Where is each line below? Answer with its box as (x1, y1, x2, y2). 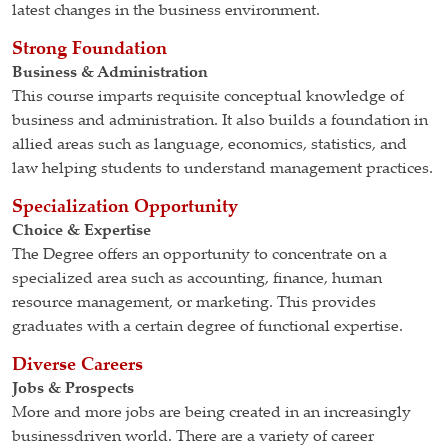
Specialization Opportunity (12, 198, 238, 217)
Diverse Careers (12, 356, 143, 375)
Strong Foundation (12, 40, 167, 59)
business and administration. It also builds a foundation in (12, 112, 428, 130)
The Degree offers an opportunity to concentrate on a (12, 246, 387, 264)
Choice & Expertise (12, 222, 151, 240)
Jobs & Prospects (12, 380, 134, 398)
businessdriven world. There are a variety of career (12, 428, 374, 446)
